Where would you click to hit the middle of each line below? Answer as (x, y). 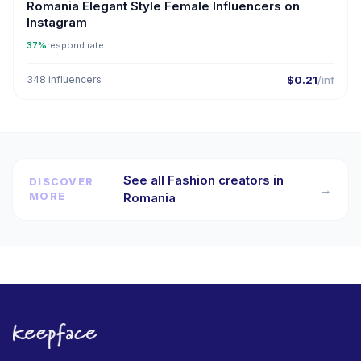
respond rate (75, 45)
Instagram (57, 22)
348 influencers (64, 79)
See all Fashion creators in (204, 180)
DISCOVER (61, 182)
